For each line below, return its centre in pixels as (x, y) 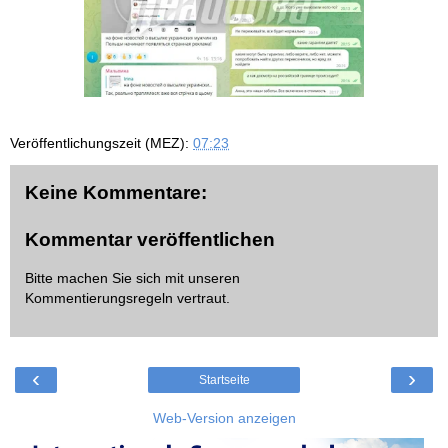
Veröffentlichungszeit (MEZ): (101, 142)
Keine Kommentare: (116, 192)
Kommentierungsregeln (99, 297)
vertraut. (201, 297)
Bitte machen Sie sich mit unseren (132, 277)
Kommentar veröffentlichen (150, 240)
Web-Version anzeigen (224, 418)
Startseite (224, 380)
